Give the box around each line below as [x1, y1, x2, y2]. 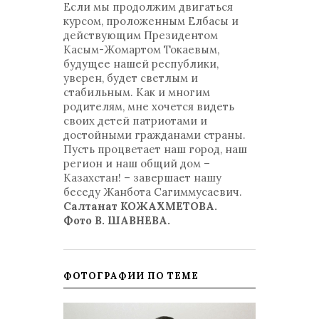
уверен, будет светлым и [63, 71, 198, 85]
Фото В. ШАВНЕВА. [63, 214, 170, 227]
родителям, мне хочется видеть [63, 100, 234, 113]
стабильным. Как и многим [63, 85, 210, 99]
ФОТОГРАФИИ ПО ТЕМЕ [63, 270, 199, 282]
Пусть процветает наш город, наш [63, 142, 247, 156]
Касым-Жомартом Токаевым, [63, 43, 219, 56]
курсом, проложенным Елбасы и [63, 14, 239, 28]
